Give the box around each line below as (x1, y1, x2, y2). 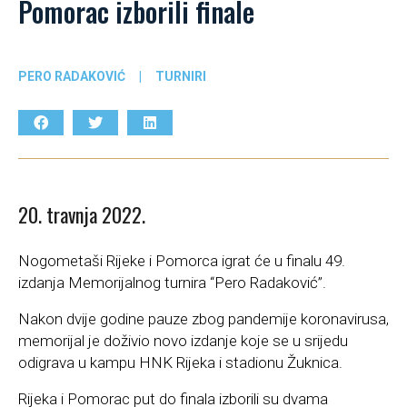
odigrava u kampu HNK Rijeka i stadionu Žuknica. (18, 353, 342, 372)
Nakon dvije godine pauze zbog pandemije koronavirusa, (18, 310, 389, 329)
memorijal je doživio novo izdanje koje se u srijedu (18, 332, 348, 351)
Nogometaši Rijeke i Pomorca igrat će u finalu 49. (18, 252, 345, 271)
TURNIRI (155, 68, 206, 84)
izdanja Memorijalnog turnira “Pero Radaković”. (18, 273, 326, 293)
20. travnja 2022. (18, 200, 145, 230)
